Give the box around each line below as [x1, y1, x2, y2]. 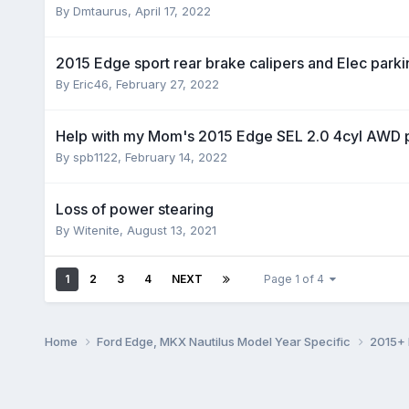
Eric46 [72, 76, 109, 91]
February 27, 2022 [115, 76, 219, 91]
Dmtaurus [72, 3, 128, 18]
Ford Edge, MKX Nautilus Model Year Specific [96, 333, 353, 349]
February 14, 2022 [124, 149, 227, 164]
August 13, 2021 [126, 222, 216, 237]
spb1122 [72, 149, 118, 164]
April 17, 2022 [134, 3, 211, 18]
